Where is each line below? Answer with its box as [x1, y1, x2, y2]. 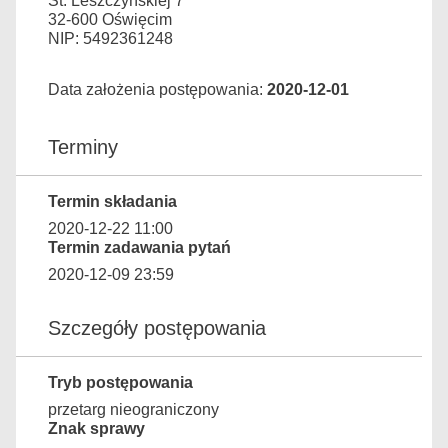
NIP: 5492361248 [48, 30, 173, 47]
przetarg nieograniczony [48, 401, 219, 418]
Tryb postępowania [48, 374, 193, 391]
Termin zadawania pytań [48, 239, 231, 256]
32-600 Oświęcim [48, 11, 172, 28]
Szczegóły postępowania [48, 317, 266, 339]
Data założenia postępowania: [48, 81, 267, 98]
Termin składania [48, 193, 177, 210]
